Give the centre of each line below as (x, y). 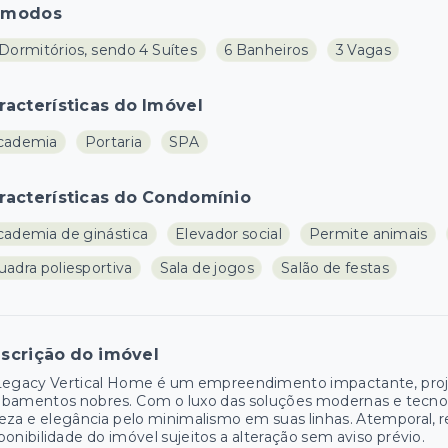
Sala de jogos (206, 268)
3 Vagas (363, 50)
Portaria (113, 142)
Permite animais (368, 234)
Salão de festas (334, 268)
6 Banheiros (266, 50)
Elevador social (228, 234)
